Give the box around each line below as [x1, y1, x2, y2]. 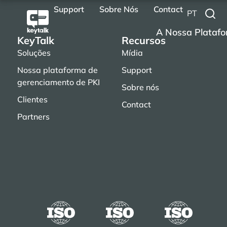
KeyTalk [17, 34, 54, 47]
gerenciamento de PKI [17, 77, 100, 87]
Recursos [122, 34, 166, 47]
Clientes [17, 94, 48, 104]
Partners [17, 111, 50, 122]
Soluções [17, 48, 51, 58]
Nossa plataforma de [17, 65, 98, 75]
